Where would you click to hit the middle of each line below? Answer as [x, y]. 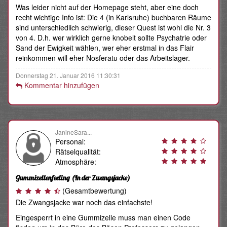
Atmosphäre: [76, 162]
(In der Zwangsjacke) [100, 178]
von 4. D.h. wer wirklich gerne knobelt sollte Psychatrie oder [111, 38]
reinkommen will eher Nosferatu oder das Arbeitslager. [103, 58]
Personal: [71, 142]
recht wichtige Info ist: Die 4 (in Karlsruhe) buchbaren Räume [113, 17]
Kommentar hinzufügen [61, 85]
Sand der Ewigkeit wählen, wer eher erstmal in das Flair [105, 48]
